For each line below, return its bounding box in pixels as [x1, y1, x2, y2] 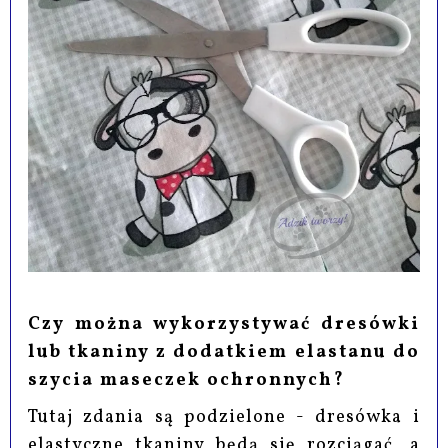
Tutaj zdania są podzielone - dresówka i [28, 404, 420, 430]
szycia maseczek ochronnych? [28, 367, 346, 393]
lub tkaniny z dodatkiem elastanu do [28, 339, 420, 365]
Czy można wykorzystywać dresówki [28, 311, 420, 337]
